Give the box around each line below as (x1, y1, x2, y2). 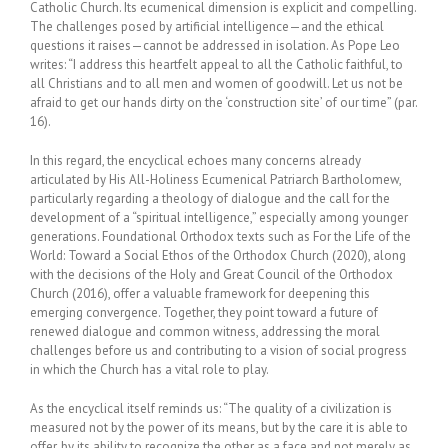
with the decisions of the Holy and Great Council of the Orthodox (30, 266, 393, 283)
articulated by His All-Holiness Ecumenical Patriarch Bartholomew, (30, 171, 401, 188)
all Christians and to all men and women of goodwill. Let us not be (30, 75, 403, 92)
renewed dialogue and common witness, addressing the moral (30, 323, 380, 340)
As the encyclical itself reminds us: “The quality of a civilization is (30, 400, 392, 417)
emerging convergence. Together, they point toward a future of (30, 304, 378, 321)
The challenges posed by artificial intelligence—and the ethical (30, 18, 384, 35)
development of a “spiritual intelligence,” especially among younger (30, 209, 408, 226)
